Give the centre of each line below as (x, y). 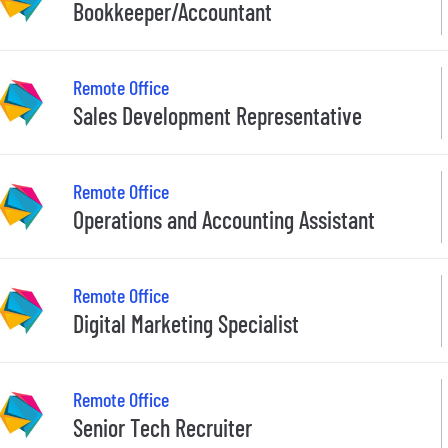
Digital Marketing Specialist (186, 324)
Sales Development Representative (217, 116)
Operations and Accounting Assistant (224, 220)
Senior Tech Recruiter (162, 428)
